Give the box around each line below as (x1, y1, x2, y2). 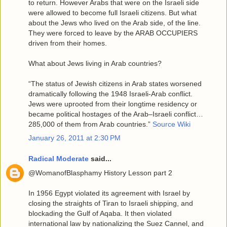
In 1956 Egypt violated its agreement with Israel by (28, 188, 190, 197)
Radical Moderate (28, 155, 89, 163)
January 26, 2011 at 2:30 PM (28, 133, 121, 142)
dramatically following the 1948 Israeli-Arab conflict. (28, 89, 193, 98)
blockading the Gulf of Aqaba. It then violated (28, 209, 172, 217)
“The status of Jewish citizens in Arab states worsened (28, 79, 202, 88)
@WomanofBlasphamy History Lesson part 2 (28, 168, 172, 177)
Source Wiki (153, 120, 191, 128)
